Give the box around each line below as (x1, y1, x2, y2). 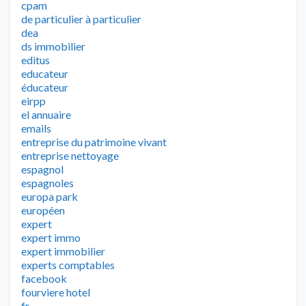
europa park (21, 189, 78, 203)
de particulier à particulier (21, 12, 141, 25)
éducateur (21, 80, 68, 94)
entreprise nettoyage (21, 148, 119, 162)
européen (21, 203, 65, 217)
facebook (21, 271, 67, 285)
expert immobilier (21, 244, 105, 258)
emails (21, 121, 51, 135)
